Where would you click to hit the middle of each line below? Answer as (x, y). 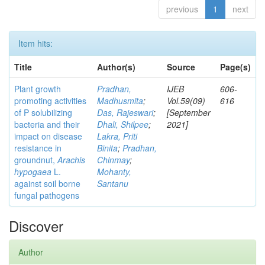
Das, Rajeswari (125, 112)
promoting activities (50, 101)
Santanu (113, 183)
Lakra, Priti (117, 136)
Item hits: (35, 43)
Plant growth (38, 89)
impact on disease (48, 136)
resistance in (38, 148)
